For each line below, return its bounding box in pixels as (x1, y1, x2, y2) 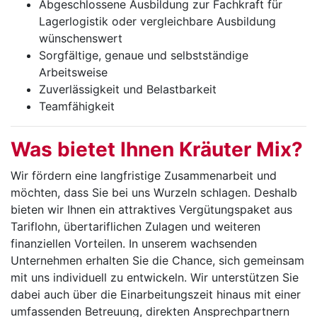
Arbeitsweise (39, 65, 108, 80)
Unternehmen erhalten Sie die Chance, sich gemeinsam (11, 253, 304, 268)
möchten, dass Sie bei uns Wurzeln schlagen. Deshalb (11, 185, 297, 200)
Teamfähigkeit (39, 99, 115, 114)
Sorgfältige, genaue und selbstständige (39, 48, 248, 63)
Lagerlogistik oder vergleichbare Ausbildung (39, 14, 276, 29)
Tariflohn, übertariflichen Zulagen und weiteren (11, 219, 260, 234)
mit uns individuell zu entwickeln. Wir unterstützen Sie (11, 270, 299, 285)
